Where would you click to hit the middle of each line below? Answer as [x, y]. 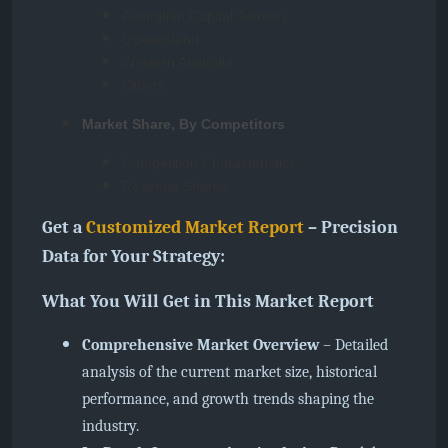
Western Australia [177, 62]
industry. [110, 426]
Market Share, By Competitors [183, 124]
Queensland [160, 39]
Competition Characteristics [209, 163]
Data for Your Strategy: [133, 256]
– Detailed [353, 345]
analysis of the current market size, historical [229, 372]
